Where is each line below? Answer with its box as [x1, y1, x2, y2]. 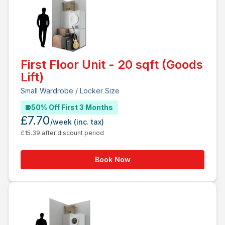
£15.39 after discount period [21, 129, 104, 137]
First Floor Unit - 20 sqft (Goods [21, 57, 203, 72]
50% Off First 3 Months [31, 103, 113, 111]
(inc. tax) [74, 118, 104, 126]
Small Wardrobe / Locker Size [21, 86, 120, 95]
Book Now [94, 155, 131, 164]
